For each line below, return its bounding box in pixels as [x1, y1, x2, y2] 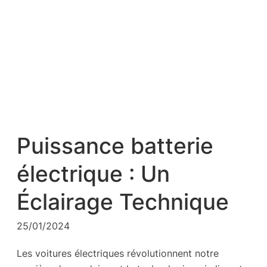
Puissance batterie [17, 133, 213, 160]
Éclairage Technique [17, 189, 229, 216]
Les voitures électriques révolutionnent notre [17, 247, 219, 259]
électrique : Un [17, 161, 170, 188]
